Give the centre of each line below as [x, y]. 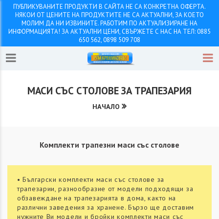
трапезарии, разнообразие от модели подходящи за [105, 189]
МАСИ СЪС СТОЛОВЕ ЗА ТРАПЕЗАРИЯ [109, 91]
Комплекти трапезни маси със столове [109, 145]
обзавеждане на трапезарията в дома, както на [97, 198]
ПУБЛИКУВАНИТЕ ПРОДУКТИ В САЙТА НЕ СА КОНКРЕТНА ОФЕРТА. [109, 7]
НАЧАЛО [106, 107]
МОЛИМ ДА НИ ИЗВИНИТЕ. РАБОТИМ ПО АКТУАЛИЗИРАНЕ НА [109, 23]
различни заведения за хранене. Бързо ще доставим [106, 208]
